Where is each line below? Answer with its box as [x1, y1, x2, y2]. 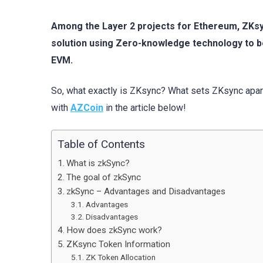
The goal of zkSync [66, 172, 141, 183]
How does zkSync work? [66, 225, 163, 236]
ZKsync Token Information [66, 239, 171, 250]
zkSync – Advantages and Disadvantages [66, 186, 226, 197]
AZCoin [70, 102, 103, 114]
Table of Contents [58, 137, 145, 151]
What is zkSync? [66, 158, 130, 169]
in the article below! [103, 102, 186, 114]
